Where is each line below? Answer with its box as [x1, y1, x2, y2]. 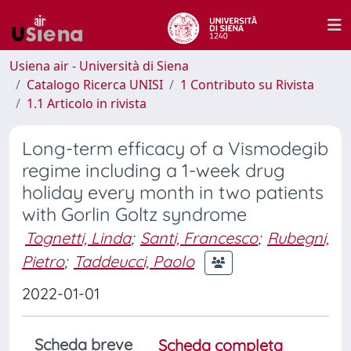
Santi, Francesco [140, 228, 258, 248]
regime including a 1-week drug [22, 159, 285, 182]
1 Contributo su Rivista [180, 76, 314, 93]
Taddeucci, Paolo [74, 251, 194, 271]
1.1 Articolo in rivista [27, 95, 147, 112]
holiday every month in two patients [22, 181, 324, 204]
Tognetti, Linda [25, 228, 131, 248]
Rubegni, [267, 228, 329, 248]
